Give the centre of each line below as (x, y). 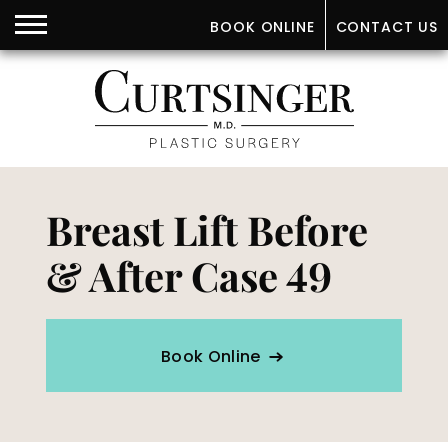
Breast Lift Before (206, 230)
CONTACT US (386, 27)
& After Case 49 (188, 276)
